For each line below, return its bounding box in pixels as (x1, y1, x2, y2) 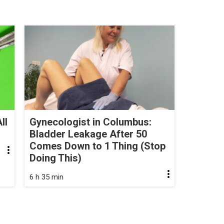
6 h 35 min (29, 172, 63, 181)
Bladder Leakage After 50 (29, 127, 147, 140)
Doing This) (29, 151, 81, 164)
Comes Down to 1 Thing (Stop (29, 139, 165, 152)
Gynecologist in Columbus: (29, 115, 151, 128)
